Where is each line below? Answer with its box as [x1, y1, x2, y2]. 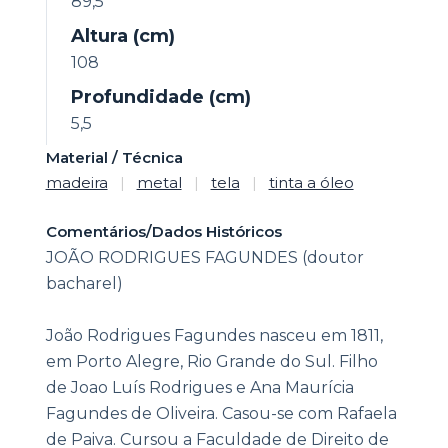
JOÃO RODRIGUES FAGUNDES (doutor [45, 248, 364, 268]
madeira [45, 173, 108, 193]
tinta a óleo [268, 173, 354, 193]
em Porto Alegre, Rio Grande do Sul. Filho [45, 352, 378, 372]
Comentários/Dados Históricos [45, 222, 282, 242]
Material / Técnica [45, 148, 183, 168]
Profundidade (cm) [70, 86, 251, 109]
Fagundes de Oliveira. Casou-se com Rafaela [45, 404, 397, 424]
